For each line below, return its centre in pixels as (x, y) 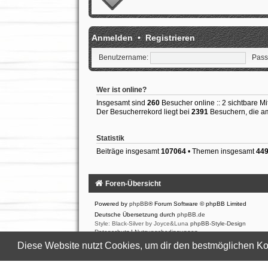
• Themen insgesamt (221, 151)
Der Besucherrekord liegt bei (144, 112)
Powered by (112, 204)
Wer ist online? (121, 89)
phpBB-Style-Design (218, 224)
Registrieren (170, 37)
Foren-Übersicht (133, 184)
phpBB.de (191, 215)
